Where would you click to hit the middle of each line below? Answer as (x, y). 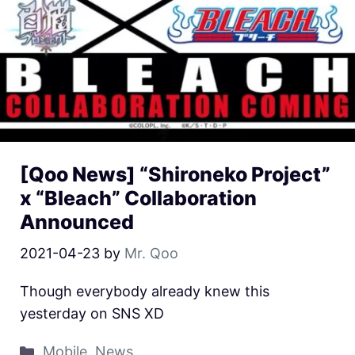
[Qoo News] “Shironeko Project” (175, 175)
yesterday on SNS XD (92, 314)
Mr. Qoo (151, 254)
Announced (77, 222)
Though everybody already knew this (145, 292)
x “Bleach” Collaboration (138, 198)
